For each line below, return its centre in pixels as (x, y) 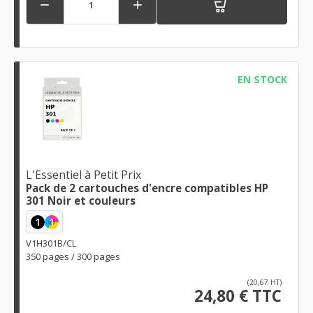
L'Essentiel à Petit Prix (83, 175)
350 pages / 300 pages (73, 257)
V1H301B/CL (51, 243)
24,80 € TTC (238, 296)
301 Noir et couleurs (81, 201)
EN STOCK (262, 79)
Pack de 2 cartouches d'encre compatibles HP (147, 188)
